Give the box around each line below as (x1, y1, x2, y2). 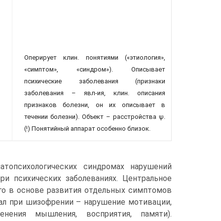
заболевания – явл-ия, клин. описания (24, 89, 165, 97)
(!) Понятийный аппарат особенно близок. (24, 125, 150, 132)
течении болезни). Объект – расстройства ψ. (24, 113, 165, 120)
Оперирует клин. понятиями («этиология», (24, 54, 165, 61)
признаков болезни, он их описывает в (24, 101, 165, 109)
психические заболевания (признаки (24, 77, 165, 85)
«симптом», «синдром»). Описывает (24, 66, 165, 73)
